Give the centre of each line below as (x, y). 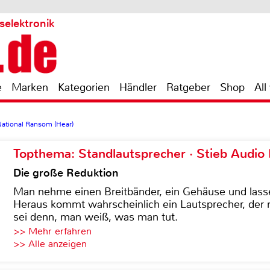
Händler (138, 87)
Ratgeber (188, 87)
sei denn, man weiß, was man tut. (96, 217)
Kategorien (84, 87)
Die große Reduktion (66, 173)
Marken (30, 87)
